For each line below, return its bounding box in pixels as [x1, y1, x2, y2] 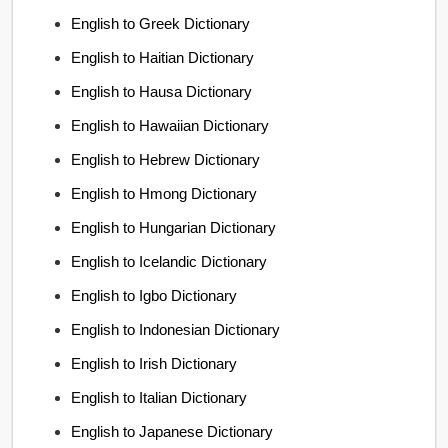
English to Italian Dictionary [71, 389, 248, 406]
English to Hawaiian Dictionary [71, 117, 270, 134]
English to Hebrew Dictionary [71, 151, 261, 168]
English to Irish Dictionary [71, 355, 238, 372]
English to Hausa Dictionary [71, 83, 253, 100]
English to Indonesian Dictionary [71, 321, 281, 338]
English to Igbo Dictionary [71, 287, 238, 304]
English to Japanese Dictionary [71, 423, 274, 440]
